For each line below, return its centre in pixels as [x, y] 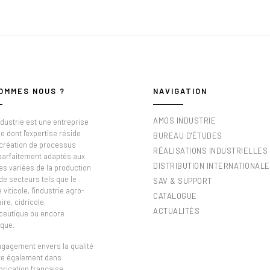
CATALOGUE [175, 196]
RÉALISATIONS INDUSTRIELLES [210, 151]
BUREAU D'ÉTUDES [188, 136]
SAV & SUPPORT [183, 181]
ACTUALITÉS [176, 211]
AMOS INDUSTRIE [184, 121]
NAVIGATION [180, 91]
